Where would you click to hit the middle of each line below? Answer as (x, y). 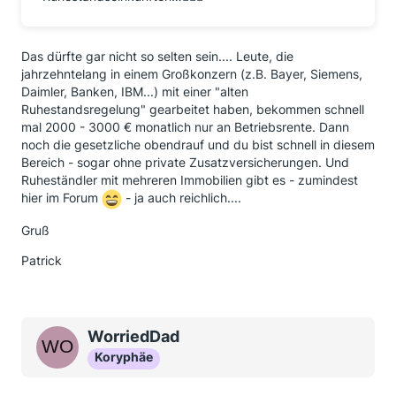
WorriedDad (133, 336)
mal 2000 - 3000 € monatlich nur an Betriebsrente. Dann (185, 127)
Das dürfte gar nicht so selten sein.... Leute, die (157, 56)
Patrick (42, 260)
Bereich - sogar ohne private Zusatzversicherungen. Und (185, 162)
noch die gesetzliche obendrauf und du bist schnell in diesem (198, 145)
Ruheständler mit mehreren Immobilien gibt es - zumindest (190, 180)
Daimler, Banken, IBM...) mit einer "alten (135, 91)
